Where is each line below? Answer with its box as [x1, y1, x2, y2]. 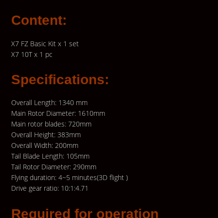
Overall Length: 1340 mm [11, 98, 88, 108]
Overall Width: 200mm [11, 141, 78, 150]
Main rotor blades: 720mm [11, 119, 91, 129]
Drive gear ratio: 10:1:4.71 [11, 183, 89, 193]
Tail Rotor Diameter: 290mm [11, 162, 96, 172]
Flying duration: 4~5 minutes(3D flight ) [11, 173, 128, 182]
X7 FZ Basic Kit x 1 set [11, 38, 79, 48]
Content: [11, 13, 67, 28]
